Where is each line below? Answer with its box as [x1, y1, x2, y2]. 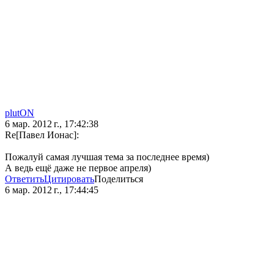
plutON [5, 108, 34, 119]
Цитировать [44, 174, 94, 185]
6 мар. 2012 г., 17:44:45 [5, 185, 98, 196]
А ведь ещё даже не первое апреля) [5, 163, 151, 174]
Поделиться [94, 174, 143, 185]
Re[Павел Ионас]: [5, 130, 79, 141]
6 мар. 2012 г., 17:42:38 [5, 119, 98, 130]
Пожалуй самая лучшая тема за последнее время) [5, 152, 209, 163]
